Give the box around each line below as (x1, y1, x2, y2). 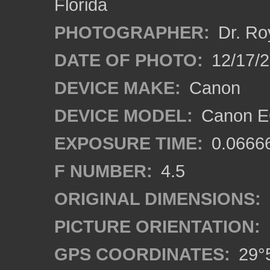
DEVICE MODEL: (54, 105, 193, 125)
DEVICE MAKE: (54, 78, 181, 98)
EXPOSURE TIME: (54, 133, 203, 153)
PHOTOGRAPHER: (54, 22, 210, 42)
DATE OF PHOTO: (54, 50, 203, 70)
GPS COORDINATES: (54, 244, 230, 264)
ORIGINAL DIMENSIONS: (54, 189, 261, 209)
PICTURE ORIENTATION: (54, 216, 260, 236)
